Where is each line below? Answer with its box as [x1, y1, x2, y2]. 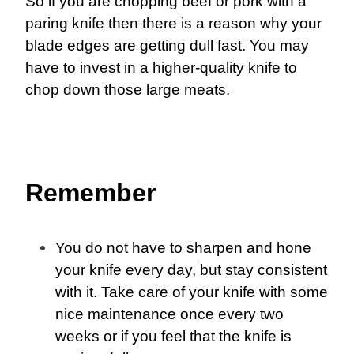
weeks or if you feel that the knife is [55, 328, 292, 345]
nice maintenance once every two [55, 306, 284, 323]
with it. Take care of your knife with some [55, 284, 328, 301]
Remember [25, 179, 156, 208]
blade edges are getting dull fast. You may [25, 37, 309, 55]
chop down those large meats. [25, 81, 230, 99]
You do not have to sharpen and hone [55, 239, 311, 257]
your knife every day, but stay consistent [55, 262, 327, 279]
